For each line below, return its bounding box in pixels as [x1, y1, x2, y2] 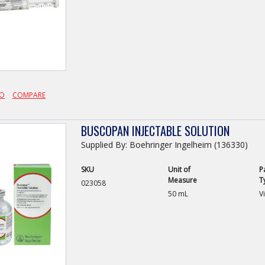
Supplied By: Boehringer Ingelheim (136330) [81, 138, 248, 150]
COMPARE [12, 89, 46, 100]
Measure [168, 175, 197, 185]
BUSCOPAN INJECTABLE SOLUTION [81, 121, 230, 140]
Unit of [168, 164, 190, 174]
